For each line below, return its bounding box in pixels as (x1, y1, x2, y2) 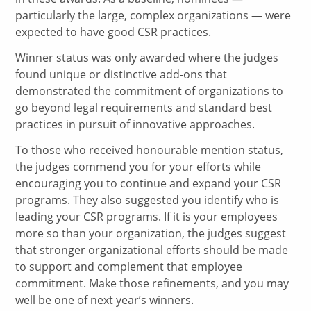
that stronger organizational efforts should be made (15, 242, 289, 258)
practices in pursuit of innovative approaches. (15, 116, 255, 132)
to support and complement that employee (15, 258, 243, 274)
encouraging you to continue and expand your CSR (15, 175, 282, 191)
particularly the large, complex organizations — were (15, 8, 292, 24)
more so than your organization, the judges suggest (15, 225, 287, 241)
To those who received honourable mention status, (15, 142, 284, 158)
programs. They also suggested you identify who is (15, 192, 280, 208)
